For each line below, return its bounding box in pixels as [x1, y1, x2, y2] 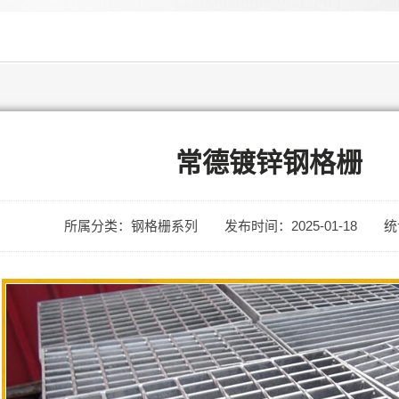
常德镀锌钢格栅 [175, 148, 362, 177]
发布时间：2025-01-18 [224, 218, 358, 233]
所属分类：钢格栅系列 [64, 218, 199, 233]
